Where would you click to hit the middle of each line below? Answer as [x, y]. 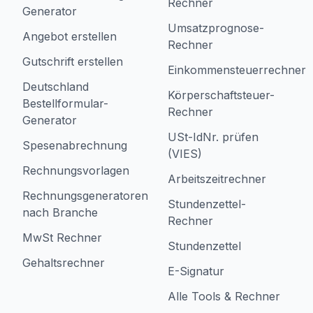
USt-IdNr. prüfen [213, 137]
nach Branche [60, 212]
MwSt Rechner [62, 238]
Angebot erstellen [70, 36]
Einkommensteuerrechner [237, 70]
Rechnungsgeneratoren [85, 196]
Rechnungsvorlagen [76, 170]
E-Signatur [196, 271]
